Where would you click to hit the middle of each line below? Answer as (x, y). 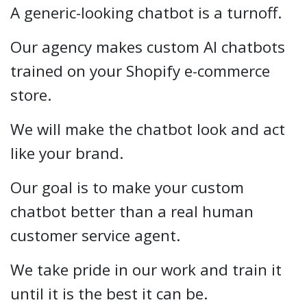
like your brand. (67, 153)
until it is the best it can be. (109, 293)
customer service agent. (99, 235)
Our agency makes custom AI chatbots (148, 47)
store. (35, 95)
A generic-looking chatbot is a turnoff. (146, 12)
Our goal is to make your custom (127, 187)
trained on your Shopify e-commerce (140, 71)
